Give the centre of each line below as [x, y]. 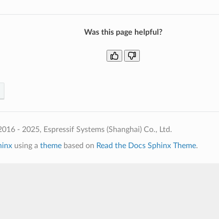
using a [26, 145]
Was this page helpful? [123, 32]
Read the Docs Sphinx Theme [146, 145]
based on [79, 145]
